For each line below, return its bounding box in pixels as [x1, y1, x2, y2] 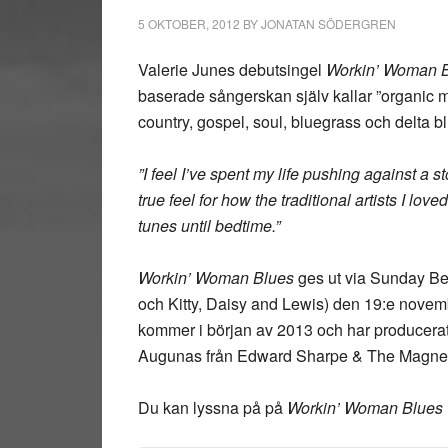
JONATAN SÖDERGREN [261, 15, 396, 32]
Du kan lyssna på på [138, 396, 287, 419]
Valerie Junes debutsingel [138, 58, 326, 81]
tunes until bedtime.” [138, 214, 280, 237]
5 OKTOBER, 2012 [138, 15, 240, 32]
